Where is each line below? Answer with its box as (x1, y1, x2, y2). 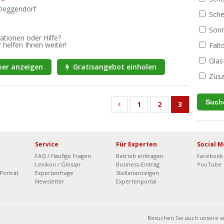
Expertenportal (115, 177, 156, 185)
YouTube (197, 160, 222, 168)
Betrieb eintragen (115, 152, 163, 159)
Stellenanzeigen (115, 169, 159, 176)
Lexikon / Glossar (34, 160, 81, 168)
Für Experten (115, 140, 157, 148)
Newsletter (34, 177, 64, 185)
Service (34, 140, 58, 148)
